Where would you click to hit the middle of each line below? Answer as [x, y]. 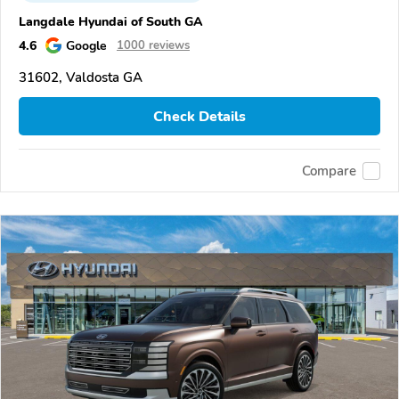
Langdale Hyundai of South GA [111, 21]
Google [86, 45]
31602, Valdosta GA [81, 77]
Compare [329, 171]
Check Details [199, 116]
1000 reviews [153, 45]
